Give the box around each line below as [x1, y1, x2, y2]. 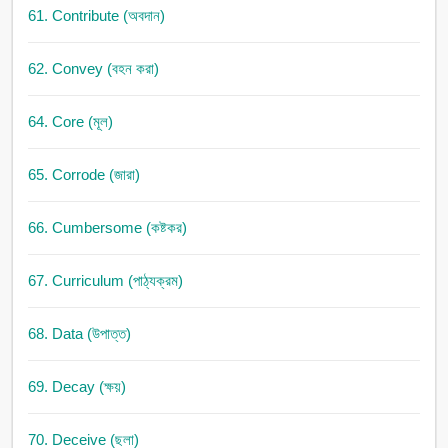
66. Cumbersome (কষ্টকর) [27, 219, 187, 237]
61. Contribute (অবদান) [27, 7, 165, 25]
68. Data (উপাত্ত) [27, 325, 131, 343]
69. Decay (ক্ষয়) [27, 378, 126, 396]
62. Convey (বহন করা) [27, 60, 159, 78]
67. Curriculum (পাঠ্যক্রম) [27, 272, 183, 290]
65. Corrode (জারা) [27, 166, 140, 184]
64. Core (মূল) [27, 113, 113, 131]
